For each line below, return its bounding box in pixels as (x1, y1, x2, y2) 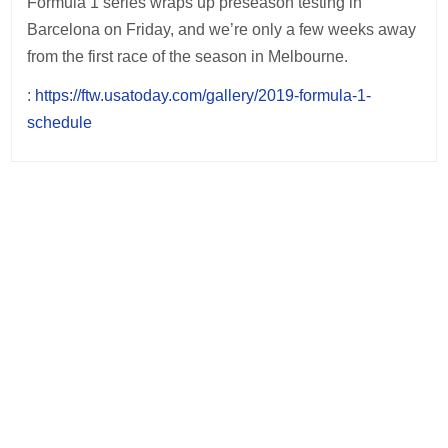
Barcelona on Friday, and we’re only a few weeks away (27, 21, 417, 38)
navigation (10, 227, 141, 258)
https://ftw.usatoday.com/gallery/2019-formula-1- (35, 87, 372, 104)
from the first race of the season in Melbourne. (27, 48, 349, 65)
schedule (27, 114, 93, 131)
